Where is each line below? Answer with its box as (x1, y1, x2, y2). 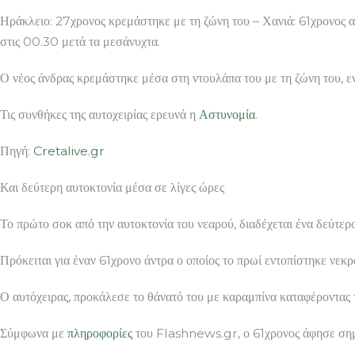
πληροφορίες (67, 325, 132, 341)
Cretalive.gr (33, 143, 105, 158)
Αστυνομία (199, 106, 255, 122)
